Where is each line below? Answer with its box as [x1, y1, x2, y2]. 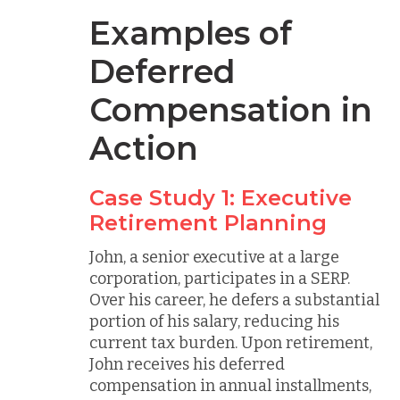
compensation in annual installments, [89, 375, 371, 396]
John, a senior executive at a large [89, 246, 339, 267]
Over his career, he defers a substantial [89, 289, 379, 310]
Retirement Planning [89, 209, 327, 236]
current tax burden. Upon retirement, [89, 332, 372, 353]
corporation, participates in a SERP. [89, 268, 350, 288]
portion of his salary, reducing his [89, 311, 339, 331]
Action [89, 128, 198, 168]
